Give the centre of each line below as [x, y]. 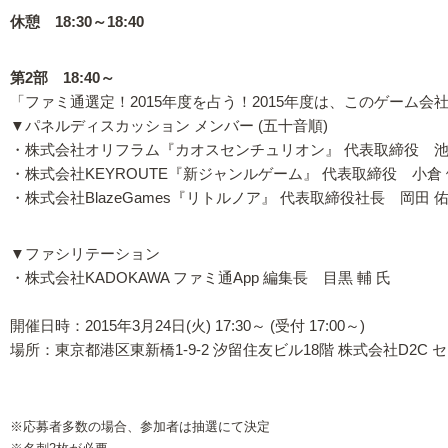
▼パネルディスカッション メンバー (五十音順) [169, 125]
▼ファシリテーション [85, 254]
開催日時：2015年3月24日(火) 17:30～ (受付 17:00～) [187, 326]
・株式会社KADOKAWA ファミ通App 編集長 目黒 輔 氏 [200, 278]
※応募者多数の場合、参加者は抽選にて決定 [140, 427]
